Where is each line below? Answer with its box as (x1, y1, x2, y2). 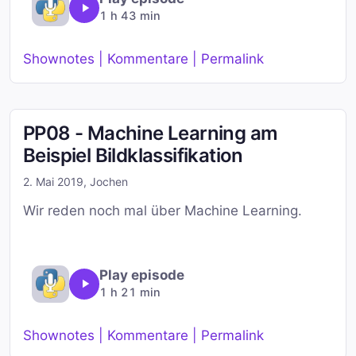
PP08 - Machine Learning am (23, 122, 278, 145)
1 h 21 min (99, 284, 161, 299)
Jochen (90, 175, 128, 189)
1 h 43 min (99, 9, 161, 23)
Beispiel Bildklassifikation (23, 144, 243, 168)
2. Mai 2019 (23, 175, 83, 189)
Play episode (99, 266, 184, 283)
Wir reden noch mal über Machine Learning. (23, 203, 302, 219)
